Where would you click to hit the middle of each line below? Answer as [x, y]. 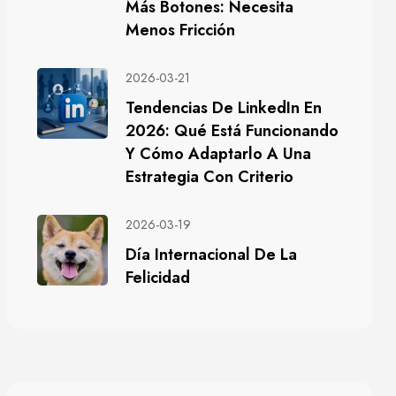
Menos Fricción [180, 30]
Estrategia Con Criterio [209, 177]
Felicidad [158, 278]
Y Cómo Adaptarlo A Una [218, 154]
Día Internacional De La [211, 255]
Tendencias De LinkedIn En [224, 108]
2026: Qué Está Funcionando [232, 131]
